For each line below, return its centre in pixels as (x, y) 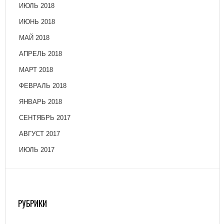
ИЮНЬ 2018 (37, 22)
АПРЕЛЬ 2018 (40, 54)
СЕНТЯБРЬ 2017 (45, 118)
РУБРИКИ (32, 203)
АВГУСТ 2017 (39, 134)
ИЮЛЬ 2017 (37, 150)
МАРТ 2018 (36, 70)
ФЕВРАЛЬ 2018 (43, 86)
